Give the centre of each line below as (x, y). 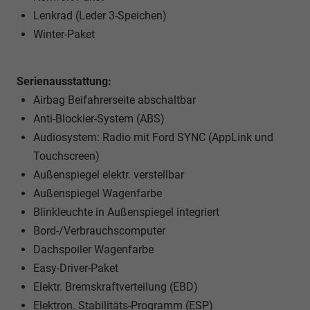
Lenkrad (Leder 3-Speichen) (100, 16)
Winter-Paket (64, 35)
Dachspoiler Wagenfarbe (93, 250)
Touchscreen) (66, 156)
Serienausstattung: (64, 82)
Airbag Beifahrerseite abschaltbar (115, 100)
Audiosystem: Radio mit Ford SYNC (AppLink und (153, 138)
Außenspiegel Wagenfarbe (98, 194)
